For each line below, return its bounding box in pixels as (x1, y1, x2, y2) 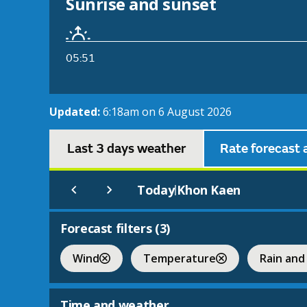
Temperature (143, 250, 216, 266)
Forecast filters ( (60, 220, 160, 237)
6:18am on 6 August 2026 (103, 104, 232, 120)
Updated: (49, 104, 103, 120)
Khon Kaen (177, 182, 241, 199)
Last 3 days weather (66, 140, 186, 158)
